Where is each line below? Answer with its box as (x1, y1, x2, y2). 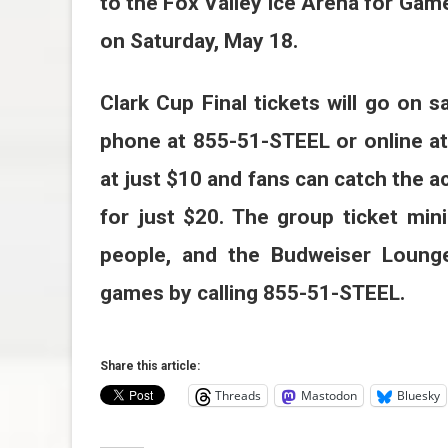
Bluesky (397, 387, 440, 405)
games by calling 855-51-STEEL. (100, 281, 405, 306)
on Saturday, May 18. (100, 29, 298, 54)
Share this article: (100, 359, 200, 374)
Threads (215, 387, 261, 405)
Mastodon (301, 387, 357, 405)
